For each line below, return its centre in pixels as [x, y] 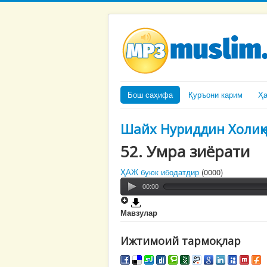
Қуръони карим [215, 94]
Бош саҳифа [150, 94]
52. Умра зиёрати [185, 151]
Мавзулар [139, 212]
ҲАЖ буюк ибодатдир [160, 172]
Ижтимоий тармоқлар [181, 240]
